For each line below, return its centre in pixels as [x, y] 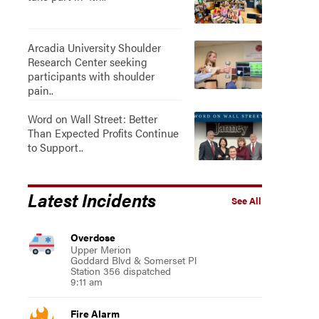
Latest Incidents [91, 199]
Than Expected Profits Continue [103, 133]
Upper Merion [100, 249]
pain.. [40, 90]
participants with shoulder [91, 76]
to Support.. [55, 147]
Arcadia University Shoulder [94, 47]
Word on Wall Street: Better [92, 119]
